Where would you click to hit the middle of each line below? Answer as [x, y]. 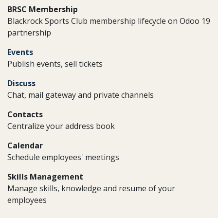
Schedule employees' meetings [63, 157]
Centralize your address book [61, 126]
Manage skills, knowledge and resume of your [91, 188]
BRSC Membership [43, 9]
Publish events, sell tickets [55, 64]
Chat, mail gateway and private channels [81, 95]
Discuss [21, 83]
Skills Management [45, 177]
